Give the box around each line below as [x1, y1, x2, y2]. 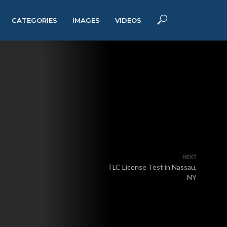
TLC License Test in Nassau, [107, 163, 197, 171]
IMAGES [72, 16, 100, 24]
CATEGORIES [12, 16, 57, 24]
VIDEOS [115, 16, 141, 24]
